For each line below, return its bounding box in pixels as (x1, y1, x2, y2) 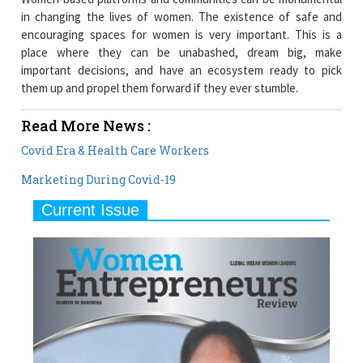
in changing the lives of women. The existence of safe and (21, 8, 342, 24)
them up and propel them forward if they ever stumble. (21, 79, 299, 96)
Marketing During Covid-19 (21, 171, 177, 187)
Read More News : (21, 115, 152, 135)
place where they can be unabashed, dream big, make (21, 44, 342, 60)
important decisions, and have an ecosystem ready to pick (21, 62, 342, 78)
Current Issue (41, 200, 140, 219)
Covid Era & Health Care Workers (21, 142, 210, 158)
